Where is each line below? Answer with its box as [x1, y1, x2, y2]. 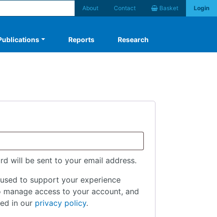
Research [118, 35, 149, 44]
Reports [68, 35, 94, 44]
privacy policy [35, 198, 86, 208]
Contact [114, 4, 136, 12]
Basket [158, 4, 178, 12]
